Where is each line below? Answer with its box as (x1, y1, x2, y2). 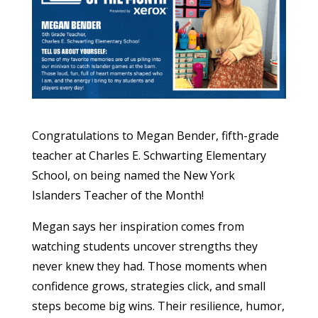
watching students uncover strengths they (31, 238, 258, 255)
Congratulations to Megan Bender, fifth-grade (31, 128, 279, 144)
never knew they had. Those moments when (31, 258, 267, 275)
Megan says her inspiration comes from (31, 219, 244, 235)
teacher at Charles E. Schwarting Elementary (31, 148, 266, 164)
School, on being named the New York (31, 168, 235, 184)
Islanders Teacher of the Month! (31, 187, 204, 204)
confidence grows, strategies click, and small (31, 278, 265, 295)
